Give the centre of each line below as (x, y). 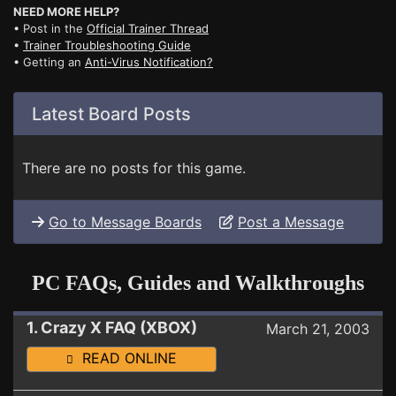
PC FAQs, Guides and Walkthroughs (198, 283)
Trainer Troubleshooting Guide (107, 46)
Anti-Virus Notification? (149, 62)
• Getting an (49, 62)
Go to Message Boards (125, 222)
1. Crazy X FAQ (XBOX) (112, 328)
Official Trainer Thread (148, 29)
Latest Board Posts (111, 114)
